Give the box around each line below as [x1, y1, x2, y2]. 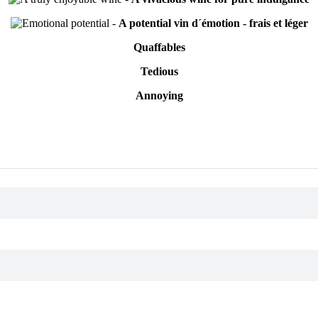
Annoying [135, 89, 183, 102]
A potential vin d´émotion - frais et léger [118, 17, 308, 30]
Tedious [140, 65, 178, 78]
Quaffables [133, 41, 185, 54]
